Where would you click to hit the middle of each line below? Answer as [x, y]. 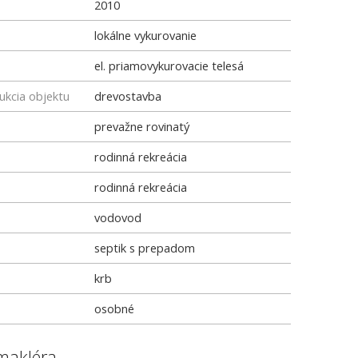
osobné [114, 308]
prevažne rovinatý [142, 126]
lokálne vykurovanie [145, 35]
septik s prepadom [145, 248]
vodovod [118, 217]
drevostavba [128, 96]
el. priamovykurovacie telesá [169, 66]
